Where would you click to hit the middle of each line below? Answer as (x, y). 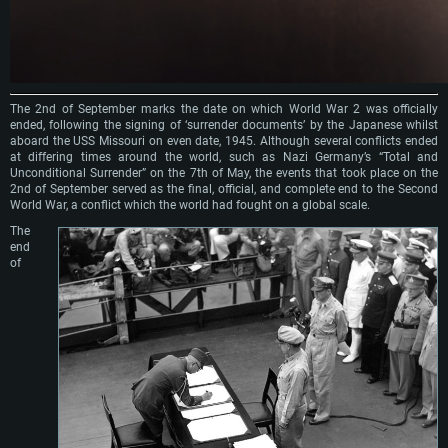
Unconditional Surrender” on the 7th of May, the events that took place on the (224, 173)
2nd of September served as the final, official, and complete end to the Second (224, 189)
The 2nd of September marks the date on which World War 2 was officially (224, 109)
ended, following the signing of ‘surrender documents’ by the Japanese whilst (224, 125)
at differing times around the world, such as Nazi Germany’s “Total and (224, 157)
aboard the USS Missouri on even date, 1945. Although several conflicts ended (224, 141)
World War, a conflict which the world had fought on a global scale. (190, 205)
